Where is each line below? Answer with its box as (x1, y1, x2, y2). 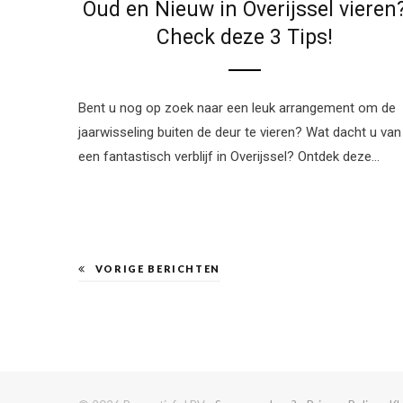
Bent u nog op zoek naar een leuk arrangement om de (78, 100, 396, 117)
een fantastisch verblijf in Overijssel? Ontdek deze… (78, 148, 380, 166)
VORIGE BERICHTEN (94, 262, 221, 274)
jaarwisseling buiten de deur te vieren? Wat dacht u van (78, 124, 401, 141)
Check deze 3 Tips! (157, 25, 333, 50)
